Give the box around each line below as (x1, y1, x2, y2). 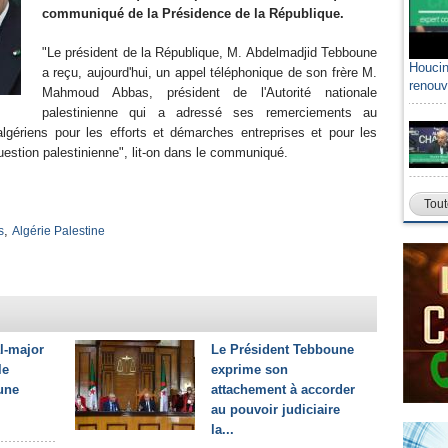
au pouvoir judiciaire (211, 402, 340, 417)
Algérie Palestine (12, 224, 105, 238)
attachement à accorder (211, 382, 355, 397)
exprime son (211, 362, 288, 377)
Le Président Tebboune (211, 342, 354, 357)
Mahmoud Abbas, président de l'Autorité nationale (42, 85, 377, 100)
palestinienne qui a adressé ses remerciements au (42, 105, 377, 120)
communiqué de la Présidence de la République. (42, 6, 344, 21)
